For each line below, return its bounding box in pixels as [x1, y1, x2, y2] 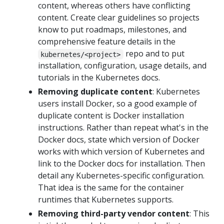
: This [189, 208, 209, 219]
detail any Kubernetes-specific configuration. [38, 170, 204, 181]
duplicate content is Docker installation [38, 110, 184, 121]
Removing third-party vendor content [38, 208, 189, 219]
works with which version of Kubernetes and [38, 146, 204, 157]
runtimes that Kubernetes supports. [38, 194, 173, 205]
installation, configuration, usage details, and [38, 60, 206, 71]
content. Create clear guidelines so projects [38, 12, 199, 23]
